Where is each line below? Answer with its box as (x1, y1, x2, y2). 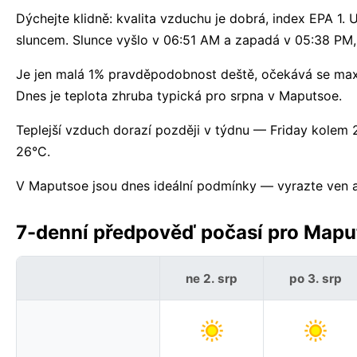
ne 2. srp (186, 270, 237, 286)
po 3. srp (288, 270, 342, 286)
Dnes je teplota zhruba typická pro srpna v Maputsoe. (16, 88, 342, 104)
